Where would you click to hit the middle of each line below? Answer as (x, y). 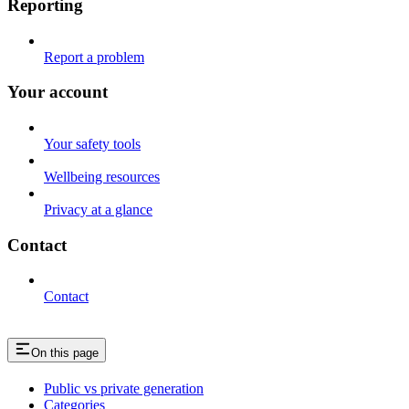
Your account (58, 92)
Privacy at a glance (98, 210)
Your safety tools (92, 144)
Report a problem (94, 57)
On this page (65, 353)
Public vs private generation (124, 389)
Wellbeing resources (102, 177)
